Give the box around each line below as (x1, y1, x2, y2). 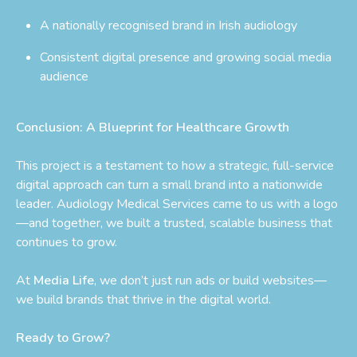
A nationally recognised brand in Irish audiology (40, 16, 297, 34)
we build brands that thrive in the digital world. (16, 290, 271, 308)
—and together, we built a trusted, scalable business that (16, 214, 332, 232)
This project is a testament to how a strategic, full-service (16, 156, 334, 175)
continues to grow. (16, 233, 117, 251)
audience (40, 67, 88, 85)
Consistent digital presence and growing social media (40, 48, 331, 66)
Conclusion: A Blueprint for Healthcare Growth (16, 118, 289, 136)
